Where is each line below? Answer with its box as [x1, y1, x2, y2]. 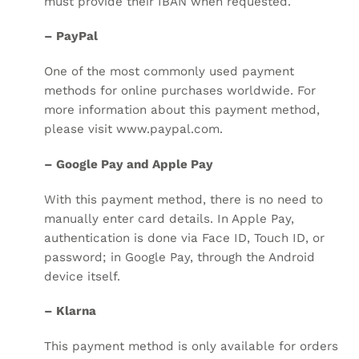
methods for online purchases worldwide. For [44, 83, 316, 99]
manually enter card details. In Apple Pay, [44, 211, 294, 226]
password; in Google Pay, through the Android [44, 249, 315, 264]
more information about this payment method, [44, 103, 320, 118]
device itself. [44, 268, 120, 284]
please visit [44, 122, 116, 137]
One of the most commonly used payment [44, 64, 294, 79]
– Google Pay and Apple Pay [44, 156, 213, 171]
